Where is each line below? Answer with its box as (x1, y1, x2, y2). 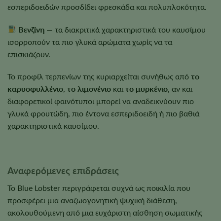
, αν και (168, 84, 192, 94)
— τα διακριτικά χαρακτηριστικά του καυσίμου (44, 24, 206, 34)
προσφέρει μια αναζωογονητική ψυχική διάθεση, (7, 195, 177, 205)
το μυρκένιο (125, 84, 168, 94)
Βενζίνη (18, 24, 45, 34)
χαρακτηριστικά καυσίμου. (7, 121, 99, 131)
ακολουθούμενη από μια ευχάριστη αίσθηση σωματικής (7, 207, 202, 217)
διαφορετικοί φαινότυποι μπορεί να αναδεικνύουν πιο (7, 96, 194, 106)
